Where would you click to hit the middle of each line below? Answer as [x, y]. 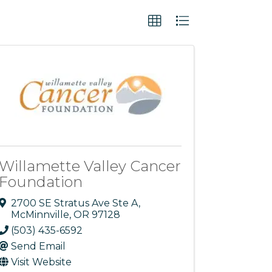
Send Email [39, 246]
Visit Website [42, 262]
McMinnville [40, 215]
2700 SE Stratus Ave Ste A [75, 203]
